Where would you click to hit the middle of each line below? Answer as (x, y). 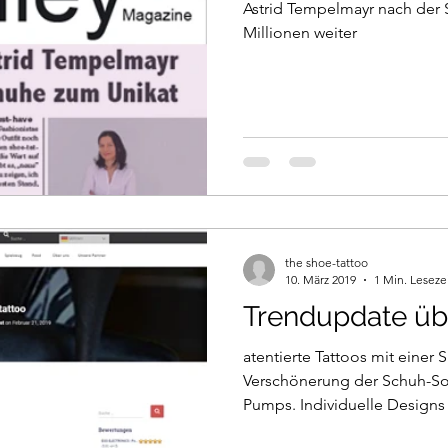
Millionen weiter (300, 32)
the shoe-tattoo (326, 263)
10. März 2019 (320, 280)
